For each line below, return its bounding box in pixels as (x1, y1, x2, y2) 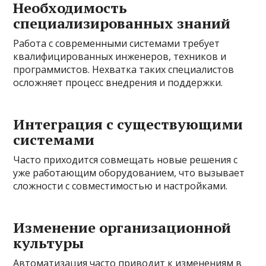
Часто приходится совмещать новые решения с (13, 153, 238, 166)
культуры (13, 233, 84, 252)
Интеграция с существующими (13, 114, 243, 134)
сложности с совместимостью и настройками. (13, 179, 228, 192)
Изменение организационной (13, 217, 232, 237)
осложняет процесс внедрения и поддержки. (13, 75, 223, 89)
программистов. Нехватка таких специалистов (13, 62, 235, 76)
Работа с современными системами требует (13, 36, 220, 50)
